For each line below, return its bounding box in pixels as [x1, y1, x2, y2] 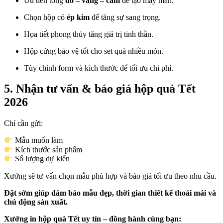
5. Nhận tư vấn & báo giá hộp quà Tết [4, 82, 196, 96]
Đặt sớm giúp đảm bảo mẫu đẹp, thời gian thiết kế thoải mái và [4, 188, 216, 197]
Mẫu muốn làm [13, 136, 63, 145]
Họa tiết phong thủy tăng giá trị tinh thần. [24, 29, 153, 38]
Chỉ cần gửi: [4, 119, 43, 128]
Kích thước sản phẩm [13, 145, 83, 154]
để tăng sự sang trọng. [90, 12, 161, 21]
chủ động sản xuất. [4, 197, 68, 206]
